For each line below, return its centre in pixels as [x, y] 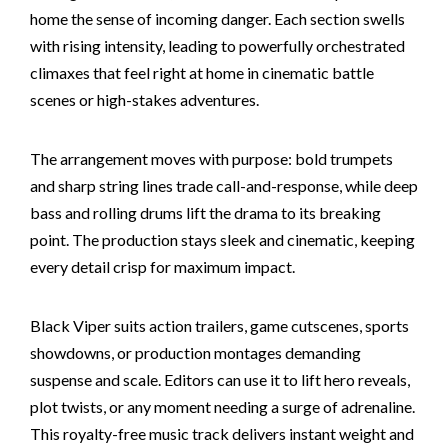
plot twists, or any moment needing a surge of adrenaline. [222, 406]
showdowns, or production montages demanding [195, 352]
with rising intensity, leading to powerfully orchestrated [217, 45]
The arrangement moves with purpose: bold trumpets [211, 158]
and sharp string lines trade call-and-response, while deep [224, 185]
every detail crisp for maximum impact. [162, 266]
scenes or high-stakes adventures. [144, 99]
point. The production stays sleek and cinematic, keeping [222, 239]
